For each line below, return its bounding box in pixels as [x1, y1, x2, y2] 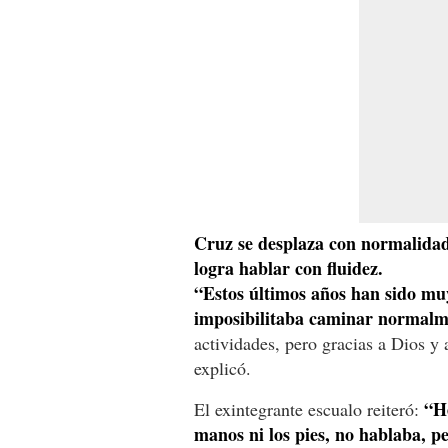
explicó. [194, 355, 251, 380]
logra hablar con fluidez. [194, 254, 383, 281]
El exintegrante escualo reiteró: [194, 396, 419, 421]
